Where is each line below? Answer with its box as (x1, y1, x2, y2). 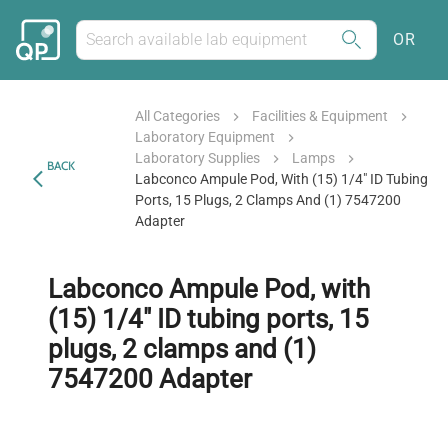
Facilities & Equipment (252, 108, 389, 124)
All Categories (135, 108, 221, 124)
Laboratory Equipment (135, 129, 276, 145)
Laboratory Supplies (135, 150, 261, 166)
